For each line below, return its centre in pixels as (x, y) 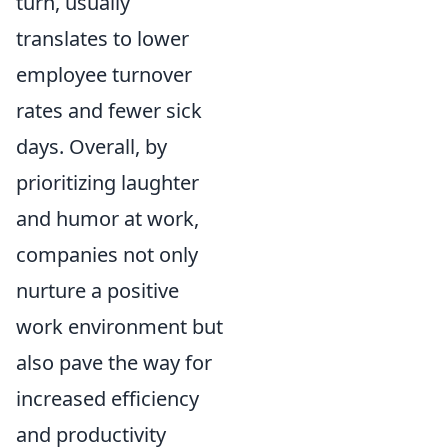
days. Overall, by (91, 146)
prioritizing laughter (107, 182)
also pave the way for (114, 362)
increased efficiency (107, 398)
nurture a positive (97, 290)
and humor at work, (107, 218)
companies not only (107, 254)
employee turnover (104, 74)
